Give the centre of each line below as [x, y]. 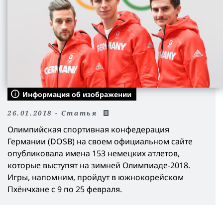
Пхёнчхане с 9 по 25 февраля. [65, 189]
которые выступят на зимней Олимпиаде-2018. [99, 165]
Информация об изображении [77, 94]
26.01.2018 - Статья [54, 113]
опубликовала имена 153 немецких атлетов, [94, 153]
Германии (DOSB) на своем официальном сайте [100, 141]
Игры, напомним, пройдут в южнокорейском [96, 177]
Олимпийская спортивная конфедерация [88, 129]
